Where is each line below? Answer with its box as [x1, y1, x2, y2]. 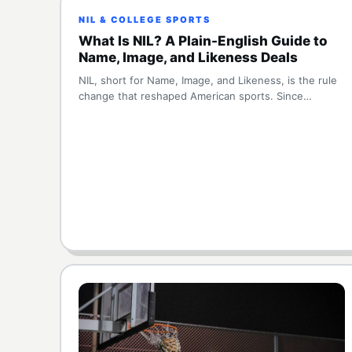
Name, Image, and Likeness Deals [79, 49, 298, 65]
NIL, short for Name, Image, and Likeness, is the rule [79, 74, 337, 86]
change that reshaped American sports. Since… [79, 90, 312, 102]
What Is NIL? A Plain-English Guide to [79, 33, 328, 49]
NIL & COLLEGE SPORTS [79, 14, 211, 25]
